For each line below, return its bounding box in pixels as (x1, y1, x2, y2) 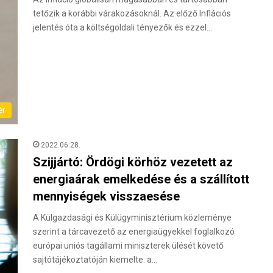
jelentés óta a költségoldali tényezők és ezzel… (33, 23, 212, 33)
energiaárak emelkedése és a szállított (33, 172, 249, 187)
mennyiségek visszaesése (33, 189, 180, 204)
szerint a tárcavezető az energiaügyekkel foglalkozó (33, 227, 235, 237)
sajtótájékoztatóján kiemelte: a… (33, 255, 157, 265)
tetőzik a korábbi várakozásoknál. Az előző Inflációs (33, 9, 231, 19)
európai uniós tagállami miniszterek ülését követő (33, 241, 224, 251)
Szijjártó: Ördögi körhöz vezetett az (33, 155, 233, 170)
